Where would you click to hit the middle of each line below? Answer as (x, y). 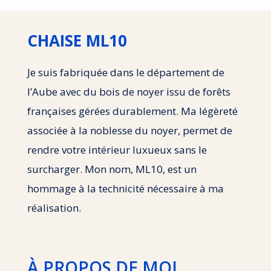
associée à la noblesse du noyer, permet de (129, 130)
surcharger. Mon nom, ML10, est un (112, 169)
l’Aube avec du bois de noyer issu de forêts (129, 91)
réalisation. (54, 207)
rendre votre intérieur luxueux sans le (117, 149)
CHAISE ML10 (77, 40)
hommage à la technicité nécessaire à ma (125, 188)
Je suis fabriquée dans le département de (126, 72)
